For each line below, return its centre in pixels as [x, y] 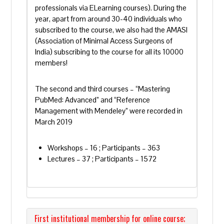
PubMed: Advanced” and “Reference [93, 100]
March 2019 [54, 122]
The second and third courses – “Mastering [103, 89]
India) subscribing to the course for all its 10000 [109, 52]
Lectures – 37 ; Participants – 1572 [102, 159]
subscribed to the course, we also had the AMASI [111, 30]
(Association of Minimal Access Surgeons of [104, 41]
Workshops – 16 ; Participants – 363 [104, 148]
